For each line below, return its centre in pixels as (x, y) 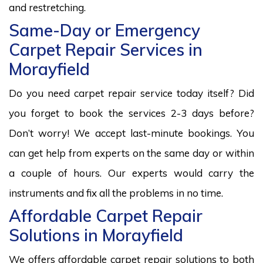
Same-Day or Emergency (104, 30)
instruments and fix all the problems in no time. (116, 193)
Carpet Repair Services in (106, 49)
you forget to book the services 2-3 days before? (131, 113)
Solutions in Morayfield (96, 235)
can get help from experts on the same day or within (131, 153)
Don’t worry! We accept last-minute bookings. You (131, 133)
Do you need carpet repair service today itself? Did (131, 93)
